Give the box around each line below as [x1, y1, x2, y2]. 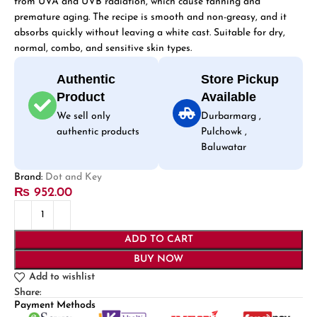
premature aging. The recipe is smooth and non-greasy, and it [14, 11, 287, 23]
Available [201, 89, 256, 104]
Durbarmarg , [201, 110, 261, 122]
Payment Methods [14, 299, 96, 311]
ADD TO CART [124, 234, 193, 245]
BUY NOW [134, 253, 183, 265]
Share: [14, 287, 42, 298]
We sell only [57, 110, 111, 122]
